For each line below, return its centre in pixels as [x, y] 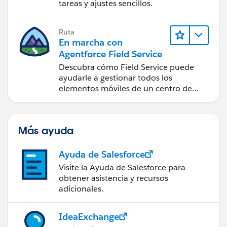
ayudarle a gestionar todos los [116, 78]
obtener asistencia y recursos [113, 178]
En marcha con [91, 42]
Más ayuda [46, 130]
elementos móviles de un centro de [125, 88]
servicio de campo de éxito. [110, 99]
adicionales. [81, 188]
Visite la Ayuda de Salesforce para [122, 167]
